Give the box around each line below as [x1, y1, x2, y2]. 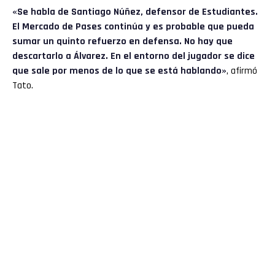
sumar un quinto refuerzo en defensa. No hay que [12, 35, 233, 48]
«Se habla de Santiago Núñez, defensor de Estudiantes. [12, 6, 258, 19]
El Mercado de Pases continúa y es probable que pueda [12, 20, 254, 34]
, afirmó [227, 64, 257, 78]
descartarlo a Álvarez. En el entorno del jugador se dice [12, 50, 255, 63]
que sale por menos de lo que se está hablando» [12, 64, 227, 78]
